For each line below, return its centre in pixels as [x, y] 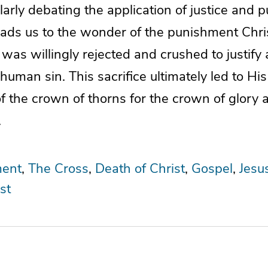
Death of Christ [140, 168]
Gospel [212, 168]
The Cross [58, 168]
